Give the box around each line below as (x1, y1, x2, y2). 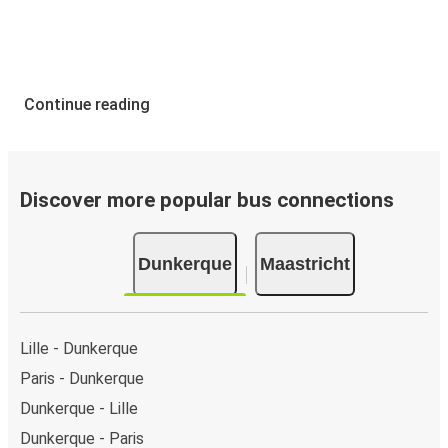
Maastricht (260, 253, 350, 274)
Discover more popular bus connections (20, 188, 394, 213)
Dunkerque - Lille (20, 398, 138, 418)
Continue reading (24, 95, 150, 115)
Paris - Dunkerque (20, 368, 144, 388)
